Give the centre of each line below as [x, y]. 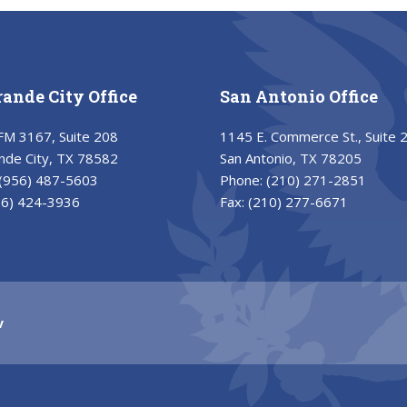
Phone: [243, 180]
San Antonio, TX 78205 [290, 158]
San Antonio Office [298, 96]
